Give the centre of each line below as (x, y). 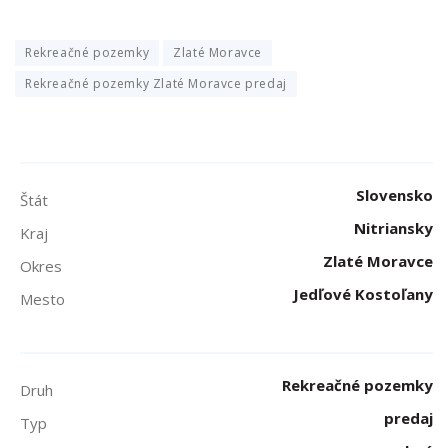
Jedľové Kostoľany (363, 294)
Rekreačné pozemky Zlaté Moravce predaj (156, 83)
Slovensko (394, 195)
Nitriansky (393, 228)
